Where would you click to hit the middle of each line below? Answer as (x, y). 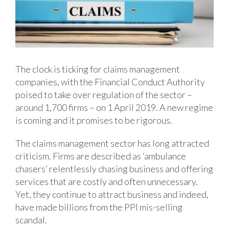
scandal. (31, 220)
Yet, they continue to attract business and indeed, (112, 194)
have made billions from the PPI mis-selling (99, 207)
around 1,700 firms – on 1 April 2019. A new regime (114, 107)
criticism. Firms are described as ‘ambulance (101, 156)
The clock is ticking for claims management (98, 69)
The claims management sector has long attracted (112, 143)
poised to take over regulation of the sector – (104, 94)
